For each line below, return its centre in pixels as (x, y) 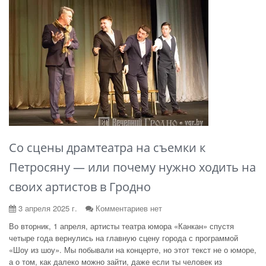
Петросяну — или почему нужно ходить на (132, 167)
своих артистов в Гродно (80, 187)
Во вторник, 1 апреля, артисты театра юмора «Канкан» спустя (121, 226)
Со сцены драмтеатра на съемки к (107, 148)
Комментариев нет (129, 208)
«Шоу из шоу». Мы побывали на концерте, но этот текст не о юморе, (133, 250)
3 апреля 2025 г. (47, 208)
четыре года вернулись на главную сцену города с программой (123, 238)
